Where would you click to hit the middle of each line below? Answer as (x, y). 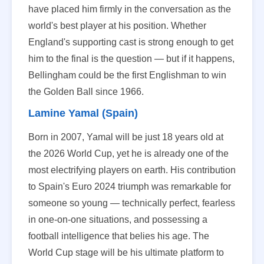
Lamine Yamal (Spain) (83, 113)
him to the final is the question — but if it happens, (131, 58)
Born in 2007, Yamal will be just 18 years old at (126, 137)
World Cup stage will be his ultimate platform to (126, 252)
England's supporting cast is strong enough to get (131, 42)
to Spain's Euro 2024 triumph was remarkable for (130, 186)
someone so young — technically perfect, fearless (132, 203)
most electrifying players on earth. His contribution (132, 170)
